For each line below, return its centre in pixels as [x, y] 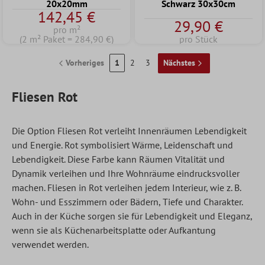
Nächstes [179, 63]
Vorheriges [85, 63]
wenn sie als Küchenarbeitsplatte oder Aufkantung [114, 230]
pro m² [67, 29]
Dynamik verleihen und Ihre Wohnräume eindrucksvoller [126, 173]
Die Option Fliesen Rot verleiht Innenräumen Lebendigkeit [129, 130]
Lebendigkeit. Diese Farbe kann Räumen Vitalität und [118, 159]
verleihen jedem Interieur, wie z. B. [172, 187]
